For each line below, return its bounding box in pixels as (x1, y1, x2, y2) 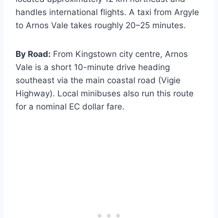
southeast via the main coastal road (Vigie (16, 75, 181, 85)
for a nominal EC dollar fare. (16, 101, 125, 111)
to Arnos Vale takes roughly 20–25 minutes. (16, 20, 186, 30)
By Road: (16, 49, 51, 59)
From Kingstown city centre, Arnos (51, 49, 188, 59)
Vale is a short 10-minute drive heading (16, 62, 170, 72)
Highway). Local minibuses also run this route (16, 88, 194, 98)
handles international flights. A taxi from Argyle (16, 7, 199, 17)
